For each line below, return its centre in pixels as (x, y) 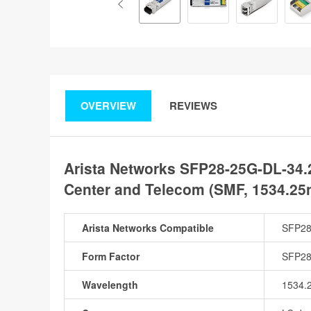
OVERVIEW (108, 106)
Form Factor (111, 256)
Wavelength (110, 285)
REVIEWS (193, 106)
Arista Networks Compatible (148, 228)
